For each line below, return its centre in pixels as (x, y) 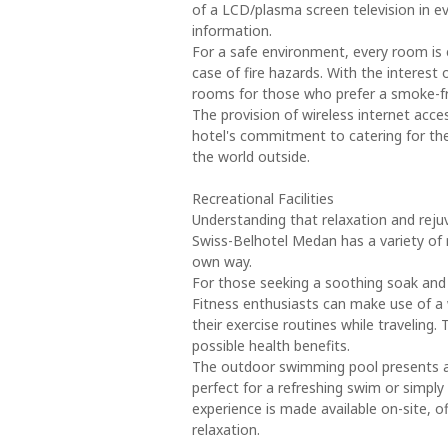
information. (232, 30)
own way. (222, 261)
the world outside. (251, 156)
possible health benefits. (271, 345)
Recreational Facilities (263, 198)
